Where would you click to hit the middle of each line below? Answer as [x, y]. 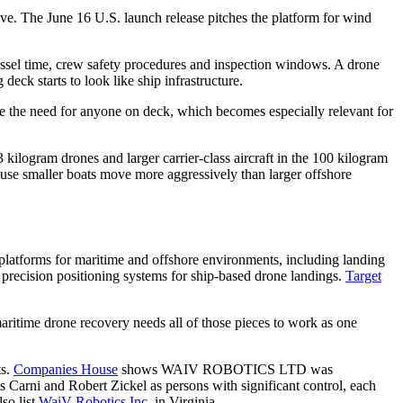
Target [363, 275]
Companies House [66, 369]
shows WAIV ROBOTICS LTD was [225, 369]
